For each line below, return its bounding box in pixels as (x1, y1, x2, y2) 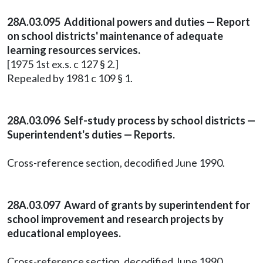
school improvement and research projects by (7, 213, 224, 225)
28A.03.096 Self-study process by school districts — (7, 114, 255, 127)
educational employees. (7, 227, 121, 240)
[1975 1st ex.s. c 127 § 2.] (7, 58, 119, 70)
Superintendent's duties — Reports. (7, 128, 175, 141)
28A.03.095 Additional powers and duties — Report (7, 15, 250, 28)
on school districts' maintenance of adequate (7, 29, 223, 42)
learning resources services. (7, 43, 140, 56)
